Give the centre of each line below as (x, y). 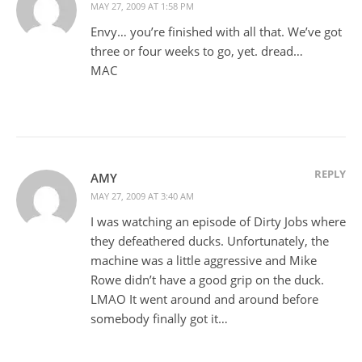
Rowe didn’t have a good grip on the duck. (207, 279)
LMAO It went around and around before (204, 299)
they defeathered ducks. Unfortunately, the (210, 240)
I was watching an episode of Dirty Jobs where (218, 221)
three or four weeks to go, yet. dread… (197, 51)
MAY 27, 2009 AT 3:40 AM (142, 196)
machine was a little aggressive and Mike (204, 260)
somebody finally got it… (159, 318)
